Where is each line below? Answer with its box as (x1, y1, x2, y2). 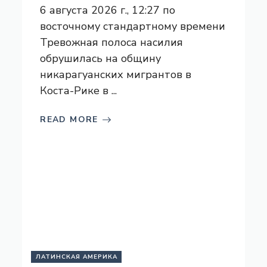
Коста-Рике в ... (40, 83, 117, 98)
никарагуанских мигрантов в (40, 67, 192, 82)
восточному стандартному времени (40, 19, 226, 33)
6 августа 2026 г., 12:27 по (40, 3, 176, 17)
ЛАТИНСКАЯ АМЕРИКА (36, 253, 118, 261)
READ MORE (40, 114, 98, 125)
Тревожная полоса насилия (40, 35, 184, 49)
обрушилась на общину (40, 51, 162, 66)
